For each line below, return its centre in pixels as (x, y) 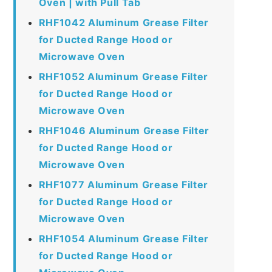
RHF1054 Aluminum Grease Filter (124, 238)
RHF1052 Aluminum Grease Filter (123, 76)
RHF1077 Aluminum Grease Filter (123, 184)
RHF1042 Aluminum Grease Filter (124, 22)
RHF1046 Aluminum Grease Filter (124, 130)
